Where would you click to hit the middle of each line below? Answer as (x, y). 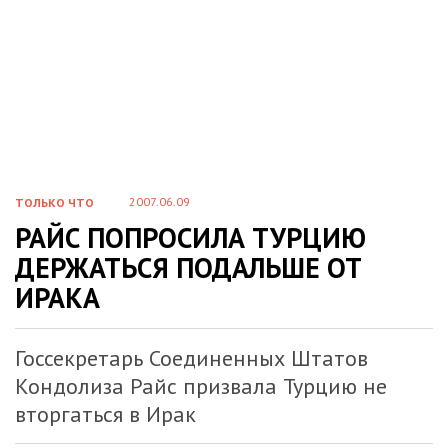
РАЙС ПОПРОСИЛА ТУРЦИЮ (190, 237)
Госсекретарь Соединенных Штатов (191, 358)
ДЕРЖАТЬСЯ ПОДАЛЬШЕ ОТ (188, 267)
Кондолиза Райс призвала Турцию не (201, 386)
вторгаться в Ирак (105, 414)
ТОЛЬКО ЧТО (54, 202)
